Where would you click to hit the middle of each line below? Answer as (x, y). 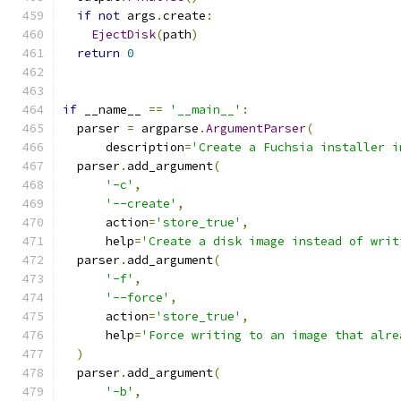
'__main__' (206, 110)
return (98, 53)
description (124, 147)
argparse (166, 128)
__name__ (113, 110)
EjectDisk (124, 34)
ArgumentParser (256, 128)
